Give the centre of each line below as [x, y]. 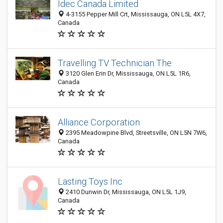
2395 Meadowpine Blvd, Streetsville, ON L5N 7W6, [136, 133]
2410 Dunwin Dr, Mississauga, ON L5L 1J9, [125, 192]
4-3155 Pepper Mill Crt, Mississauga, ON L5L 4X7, [135, 14]
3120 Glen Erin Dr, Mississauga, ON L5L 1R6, [127, 73]
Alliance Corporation [99, 122]
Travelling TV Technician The [115, 63]
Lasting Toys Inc [90, 181]
